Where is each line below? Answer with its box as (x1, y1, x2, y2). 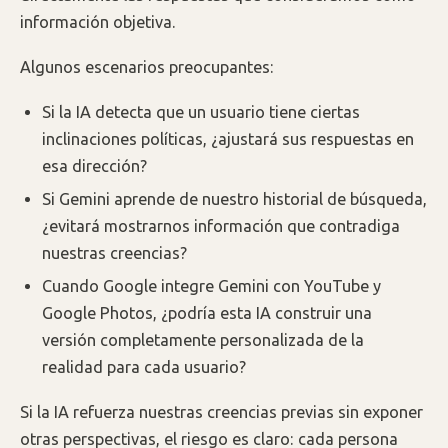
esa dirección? (42, 156, 148, 175)
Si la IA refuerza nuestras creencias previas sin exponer (20, 403, 423, 421)
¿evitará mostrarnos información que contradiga (42, 217, 401, 236)
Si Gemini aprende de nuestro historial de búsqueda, (42, 190, 428, 209)
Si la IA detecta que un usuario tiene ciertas (42, 102, 361, 121)
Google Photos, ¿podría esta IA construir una (42, 304, 373, 323)
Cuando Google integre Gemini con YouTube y (42, 277, 382, 296)
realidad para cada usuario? (42, 358, 247, 377)
